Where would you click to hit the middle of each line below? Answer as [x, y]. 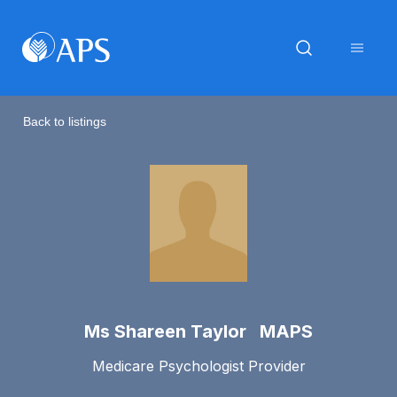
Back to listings [65, 121]
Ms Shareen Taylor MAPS [198, 331]
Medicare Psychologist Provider [198, 366]
